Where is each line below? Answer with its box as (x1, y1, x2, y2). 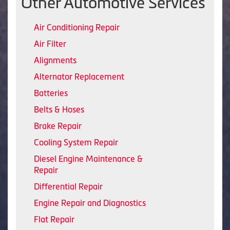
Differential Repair (34, 181, 103, 191)
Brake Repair (34, 121, 82, 130)
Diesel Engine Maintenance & (34, 154, 143, 163)
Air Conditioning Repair (34, 22, 120, 32)
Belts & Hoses (34, 104, 84, 114)
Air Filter (34, 39, 66, 48)
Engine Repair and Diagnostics (34, 198, 146, 207)
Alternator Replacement (34, 71, 124, 81)
